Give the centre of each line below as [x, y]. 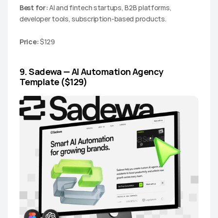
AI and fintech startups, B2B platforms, [110, 7]
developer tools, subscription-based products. [93, 18]
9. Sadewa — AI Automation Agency [91, 71]
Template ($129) [54, 82]
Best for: [34, 7]
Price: [29, 41]
